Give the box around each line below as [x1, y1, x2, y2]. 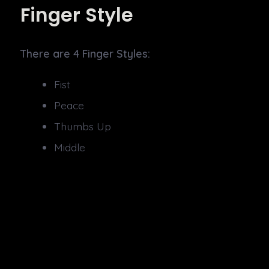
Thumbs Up [54, 119, 112, 133]
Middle [54, 140, 86, 154]
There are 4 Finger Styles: [20, 46, 151, 60]
